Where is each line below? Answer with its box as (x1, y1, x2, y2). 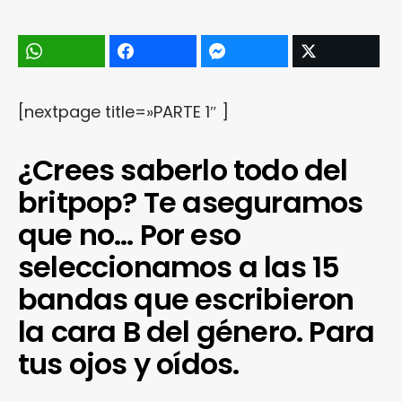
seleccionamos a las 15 (18, 247, 340, 287)
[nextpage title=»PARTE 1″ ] (18, 100, 229, 123)
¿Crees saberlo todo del (18, 150, 348, 190)
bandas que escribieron (18, 279, 354, 319)
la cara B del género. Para (18, 311, 375, 352)
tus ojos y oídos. (18, 344, 240, 384)
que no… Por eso (18, 214, 240, 255)
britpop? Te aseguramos (18, 182, 363, 223)
